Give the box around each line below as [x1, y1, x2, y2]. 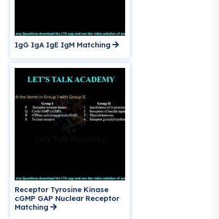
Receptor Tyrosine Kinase [15, 185, 109, 195]
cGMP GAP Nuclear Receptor [15, 194, 119, 203]
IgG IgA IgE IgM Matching [15, 40, 112, 50]
